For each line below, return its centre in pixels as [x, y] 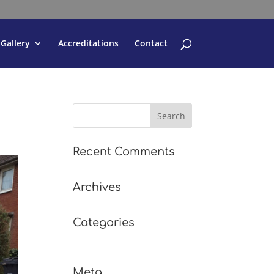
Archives [97, 187]
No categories [101, 241]
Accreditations [88, 43]
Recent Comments [124, 152]
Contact [151, 43]
